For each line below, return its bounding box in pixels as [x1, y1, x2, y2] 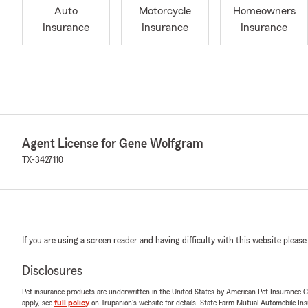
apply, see [22, 298, 54, 307]
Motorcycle [139, 5, 191, 17]
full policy [54, 298, 89, 307]
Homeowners [232, 5, 296, 17]
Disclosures [22, 264, 82, 278]
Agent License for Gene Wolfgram [22, 137, 203, 151]
